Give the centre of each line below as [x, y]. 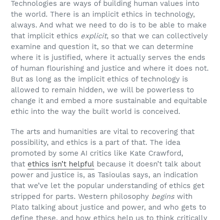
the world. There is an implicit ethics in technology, [103, 14]
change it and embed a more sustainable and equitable [109, 101]
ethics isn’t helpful [61, 164]
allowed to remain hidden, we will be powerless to [102, 90]
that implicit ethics [46, 36]
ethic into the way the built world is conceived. [96, 111]
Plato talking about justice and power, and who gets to [109, 207]
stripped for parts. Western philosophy [81, 197]
